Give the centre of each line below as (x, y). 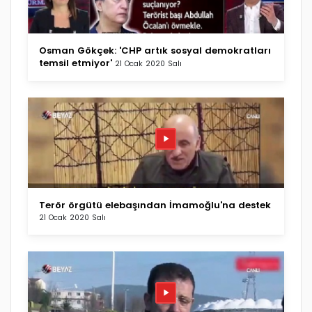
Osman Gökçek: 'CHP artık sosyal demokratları (155, 50)
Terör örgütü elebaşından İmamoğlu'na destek (155, 205)
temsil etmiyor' (76, 63)
